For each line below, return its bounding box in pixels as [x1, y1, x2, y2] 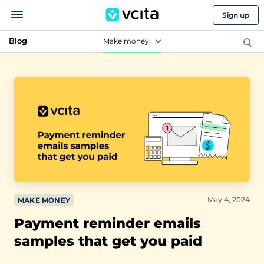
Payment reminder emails [14, 215, 201, 232]
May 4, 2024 [207, 195, 250, 204]
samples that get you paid [14, 233, 202, 249]
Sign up [222, 10, 249, 19]
